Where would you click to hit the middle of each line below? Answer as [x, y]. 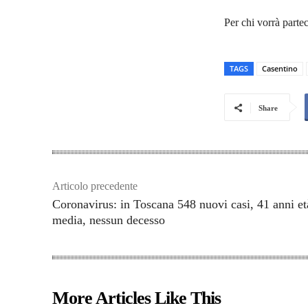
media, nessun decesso [109, 220]
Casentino [280, 69]
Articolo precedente [95, 186]
